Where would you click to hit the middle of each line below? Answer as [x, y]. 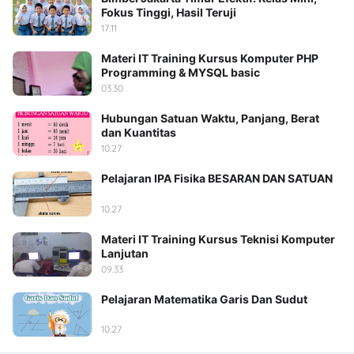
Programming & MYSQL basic [181, 72]
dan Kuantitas [139, 132]
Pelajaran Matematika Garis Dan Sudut [204, 299]
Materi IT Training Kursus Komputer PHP [210, 58]
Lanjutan [125, 253]
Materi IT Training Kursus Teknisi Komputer [218, 239]
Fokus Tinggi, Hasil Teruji [169, 12]
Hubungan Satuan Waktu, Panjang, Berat [210, 118]
